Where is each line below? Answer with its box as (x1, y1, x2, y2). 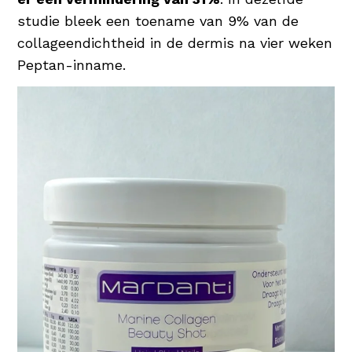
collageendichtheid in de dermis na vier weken (17, 34, 333, 51)
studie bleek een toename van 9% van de (17, 12, 299, 29)
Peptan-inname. (17, 56, 126, 73)
